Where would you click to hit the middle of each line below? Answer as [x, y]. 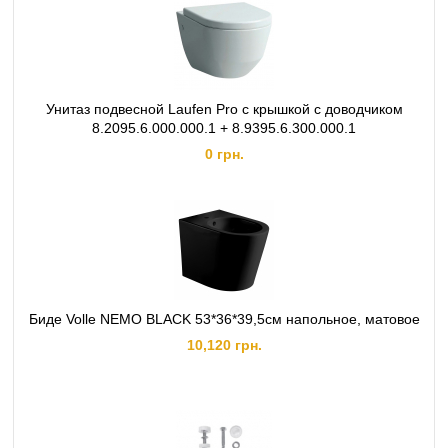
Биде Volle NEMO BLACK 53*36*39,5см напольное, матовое [224, 319]
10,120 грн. [224, 345]
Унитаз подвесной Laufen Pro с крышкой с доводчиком [224, 109]
